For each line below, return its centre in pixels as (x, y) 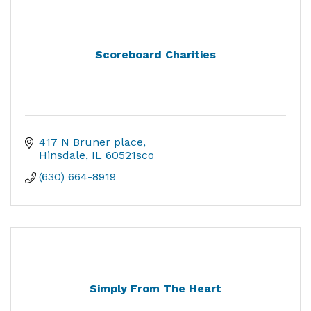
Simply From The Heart (155, 289)
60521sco (130, 155)
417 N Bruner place (91, 142)
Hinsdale (62, 155)
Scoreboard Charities (155, 55)
